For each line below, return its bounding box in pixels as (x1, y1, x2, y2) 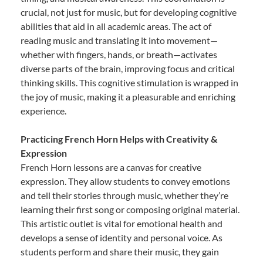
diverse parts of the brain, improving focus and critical (21, 62, 235, 74)
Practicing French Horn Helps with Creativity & (21, 133, 217, 144)
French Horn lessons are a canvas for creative (21, 161, 201, 173)
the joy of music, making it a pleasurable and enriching (21, 90, 235, 102)
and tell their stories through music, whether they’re (21, 189, 228, 201)
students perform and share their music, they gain (21, 245, 219, 257)
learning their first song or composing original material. (21, 203, 240, 215)
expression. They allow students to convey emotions (21, 175, 230, 187)
